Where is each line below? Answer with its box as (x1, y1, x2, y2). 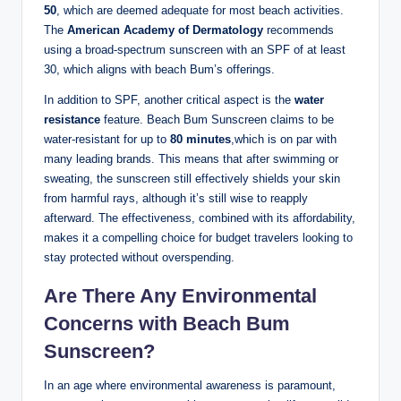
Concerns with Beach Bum (44, 312, 290, 336)
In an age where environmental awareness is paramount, (44, 379, 336, 393)
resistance (44, 113, 100, 127)
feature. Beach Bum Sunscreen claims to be (100, 113, 334, 127)
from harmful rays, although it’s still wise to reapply (44, 192, 308, 206)
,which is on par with (231, 132, 337, 147)
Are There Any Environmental (44, 285, 317, 308)
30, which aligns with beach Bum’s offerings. (44, 63, 275, 77)
